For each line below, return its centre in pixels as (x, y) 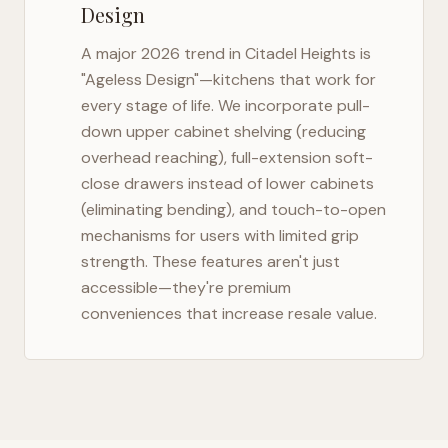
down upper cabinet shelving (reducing (223, 131)
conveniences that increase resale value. (229, 313)
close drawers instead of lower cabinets (227, 183)
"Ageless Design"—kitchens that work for (228, 79)
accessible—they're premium (186, 287)
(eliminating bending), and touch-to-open (233, 209)
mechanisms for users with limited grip (220, 235)
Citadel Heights (300, 53)
